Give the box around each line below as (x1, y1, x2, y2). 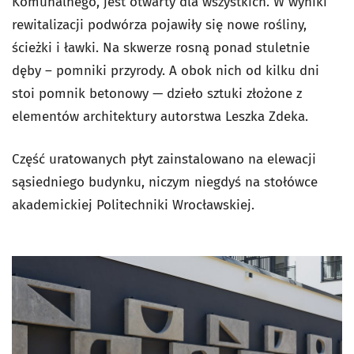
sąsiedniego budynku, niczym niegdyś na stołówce (12, 173, 318, 190)
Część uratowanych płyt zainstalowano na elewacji (12, 150, 316, 168)
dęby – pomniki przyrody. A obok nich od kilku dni (12, 62, 319, 79)
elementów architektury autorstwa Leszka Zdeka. (12, 107, 308, 125)
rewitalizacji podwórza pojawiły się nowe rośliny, (12, 16, 307, 33)
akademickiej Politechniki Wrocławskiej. (12, 196, 254, 213)
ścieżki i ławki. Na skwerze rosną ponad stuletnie (12, 39, 310, 56)
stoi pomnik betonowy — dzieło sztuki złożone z (12, 85, 302, 102)
